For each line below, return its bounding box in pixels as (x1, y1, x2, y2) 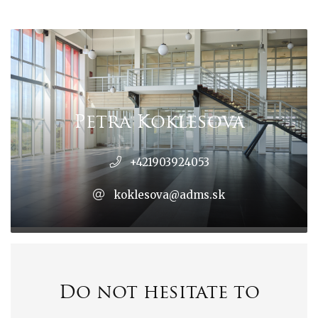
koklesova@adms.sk (114, 187, 225, 202)
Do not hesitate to (58, 283, 260, 303)
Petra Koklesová (74, 113, 244, 133)
